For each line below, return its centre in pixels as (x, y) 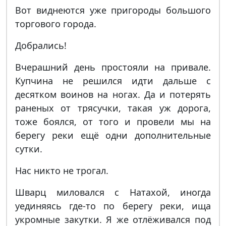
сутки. (29, 149)
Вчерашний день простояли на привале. (113, 67)
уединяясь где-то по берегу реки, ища (113, 206)
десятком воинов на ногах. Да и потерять (113, 94)
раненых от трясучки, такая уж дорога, (113, 108)
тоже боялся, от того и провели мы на (113, 122)
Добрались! (41, 45)
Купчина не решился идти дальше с (113, 81)
